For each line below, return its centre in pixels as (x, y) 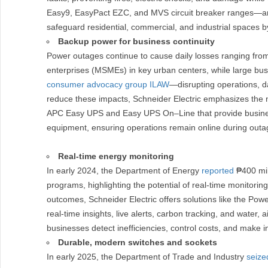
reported (218, 170)
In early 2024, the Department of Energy (124, 170)
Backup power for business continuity (136, 41)
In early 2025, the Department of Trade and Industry (147, 257)
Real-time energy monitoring (116, 156)
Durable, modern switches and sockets (138, 242)
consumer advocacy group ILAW (108, 84)
